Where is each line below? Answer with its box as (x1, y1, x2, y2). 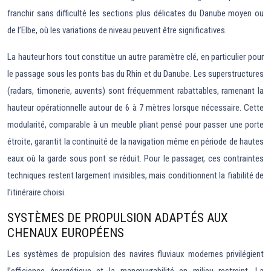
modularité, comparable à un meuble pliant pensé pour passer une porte (7, 119, 264, 131)
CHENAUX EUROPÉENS (7, 226, 124, 241)
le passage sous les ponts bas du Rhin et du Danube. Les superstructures (7, 68, 264, 80)
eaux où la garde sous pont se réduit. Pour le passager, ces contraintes (7, 153, 264, 165)
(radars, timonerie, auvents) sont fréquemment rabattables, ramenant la (7, 85, 264, 97)
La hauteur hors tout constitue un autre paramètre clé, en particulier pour (7, 51, 264, 63)
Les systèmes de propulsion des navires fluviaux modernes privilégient (7, 249, 264, 260)
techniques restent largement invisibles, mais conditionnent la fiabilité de (7, 170, 264, 181)
